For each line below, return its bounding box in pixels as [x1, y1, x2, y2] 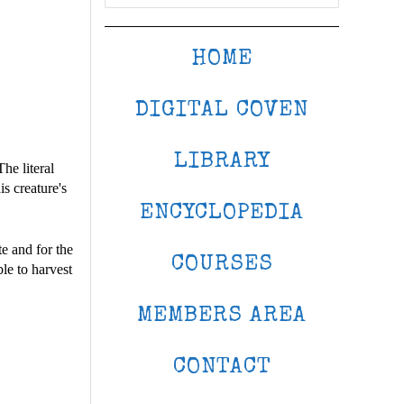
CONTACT [172, 356, 271, 379]
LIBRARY [173, 151, 271, 173]
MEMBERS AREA [137, 305, 307, 327]
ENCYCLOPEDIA [140, 202, 304, 225]
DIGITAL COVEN [135, 99, 308, 122]
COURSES [170, 253, 273, 276]
